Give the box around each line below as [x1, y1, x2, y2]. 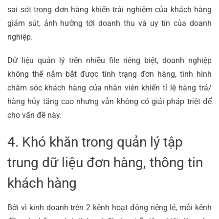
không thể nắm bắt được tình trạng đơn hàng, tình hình [7, 69, 212, 79]
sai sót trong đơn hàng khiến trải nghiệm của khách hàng [7, 4, 212, 14]
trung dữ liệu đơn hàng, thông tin [7, 154, 203, 171]
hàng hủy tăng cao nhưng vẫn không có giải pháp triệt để [7, 96, 212, 106]
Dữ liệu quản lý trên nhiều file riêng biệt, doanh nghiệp [7, 55, 212, 65]
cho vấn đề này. [7, 110, 62, 120]
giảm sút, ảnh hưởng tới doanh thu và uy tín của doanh [7, 18, 212, 28]
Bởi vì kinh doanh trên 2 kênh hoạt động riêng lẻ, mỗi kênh [7, 202, 212, 212]
